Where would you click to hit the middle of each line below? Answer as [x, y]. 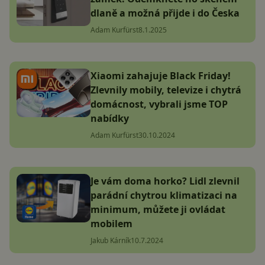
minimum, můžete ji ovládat [158, 209]
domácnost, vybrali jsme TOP [159, 104]
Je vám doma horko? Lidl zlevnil [165, 181]
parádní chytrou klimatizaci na [164, 195]
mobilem [112, 223]
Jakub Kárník [111, 240]
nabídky [110, 118]
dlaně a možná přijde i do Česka [165, 13]
